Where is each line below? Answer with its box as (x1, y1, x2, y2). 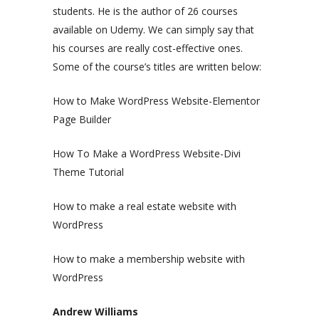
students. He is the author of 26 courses (53, 4, 238, 18)
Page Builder (53, 112, 111, 126)
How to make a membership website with (53, 251, 245, 266)
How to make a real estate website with (53, 199, 236, 213)
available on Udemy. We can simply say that (53, 22, 254, 36)
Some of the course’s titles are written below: (53, 59, 261, 73)
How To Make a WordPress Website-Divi (53, 146, 241, 160)
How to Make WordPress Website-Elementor (53, 93, 260, 108)
